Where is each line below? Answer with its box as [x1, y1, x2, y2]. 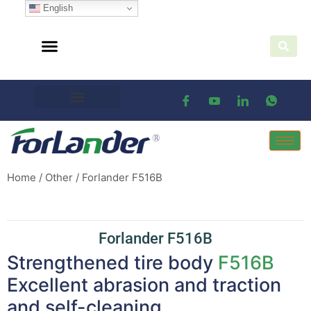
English [40, 2, 73, 13]
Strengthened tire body [7, 251, 213, 275]
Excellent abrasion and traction [7, 274, 281, 297]
